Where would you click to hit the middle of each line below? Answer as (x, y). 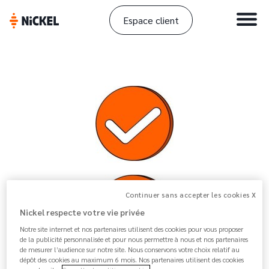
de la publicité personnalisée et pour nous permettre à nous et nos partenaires (134, 239)
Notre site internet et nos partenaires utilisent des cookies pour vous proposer (132, 229)
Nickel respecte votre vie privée (83, 212)
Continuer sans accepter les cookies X (191, 195)
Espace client (151, 20)
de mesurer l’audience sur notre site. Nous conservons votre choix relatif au (130, 249)
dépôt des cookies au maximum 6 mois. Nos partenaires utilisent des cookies (132, 259)
